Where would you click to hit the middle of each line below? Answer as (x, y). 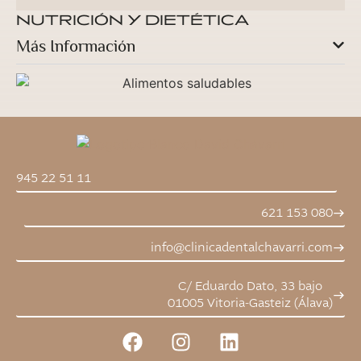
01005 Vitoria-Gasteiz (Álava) (250, 304)
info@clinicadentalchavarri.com (242, 248)
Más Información (76, 47)
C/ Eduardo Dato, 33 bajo (250, 287)
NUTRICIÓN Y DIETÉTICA (133, 20)
